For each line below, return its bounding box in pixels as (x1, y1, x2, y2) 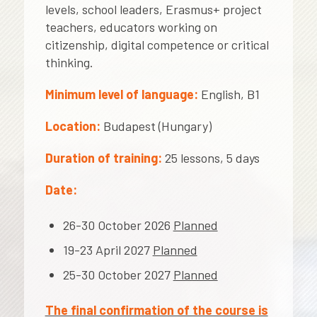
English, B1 (197, 86, 260, 102)
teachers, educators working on (45, 18, 217, 35)
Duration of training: (45, 149, 162, 166)
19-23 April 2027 (62, 241, 153, 258)
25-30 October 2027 (62, 266, 173, 282)
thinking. (45, 54, 93, 70)
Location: (45, 117, 100, 134)
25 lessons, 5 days (161, 149, 260, 166)
